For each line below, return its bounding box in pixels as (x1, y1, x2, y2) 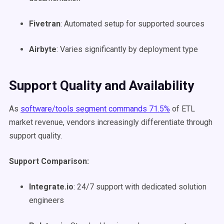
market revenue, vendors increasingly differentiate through (9, 117, 212, 127)
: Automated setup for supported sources (60, 19, 204, 28)
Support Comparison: (9, 156, 89, 166)
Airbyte (29, 44, 56, 54)
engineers (29, 195, 64, 205)
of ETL (170, 104, 195, 113)
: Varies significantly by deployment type (56, 44, 198, 54)
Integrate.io (29, 182, 73, 191)
